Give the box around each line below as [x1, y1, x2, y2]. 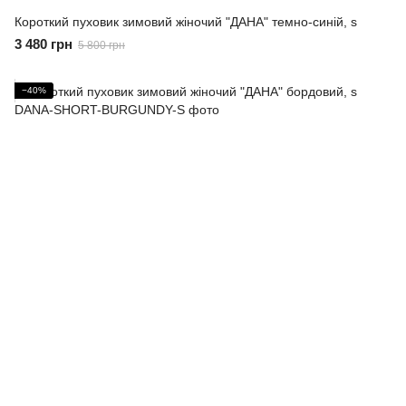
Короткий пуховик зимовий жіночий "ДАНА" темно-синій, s [14, 14, 357, 29]
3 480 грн [14, 35, 72, 52]
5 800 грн [78, 38, 125, 52]
